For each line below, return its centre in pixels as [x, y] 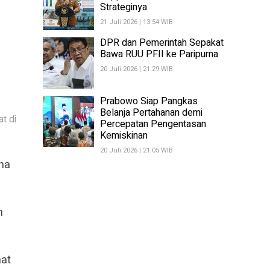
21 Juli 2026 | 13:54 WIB [137, 22]
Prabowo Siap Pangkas [149, 101]
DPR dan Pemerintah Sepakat [162, 43]
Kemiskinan [124, 136]
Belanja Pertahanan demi [151, 113]
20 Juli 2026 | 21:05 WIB [137, 150]
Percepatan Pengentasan [153, 124]
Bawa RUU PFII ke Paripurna [159, 54]
